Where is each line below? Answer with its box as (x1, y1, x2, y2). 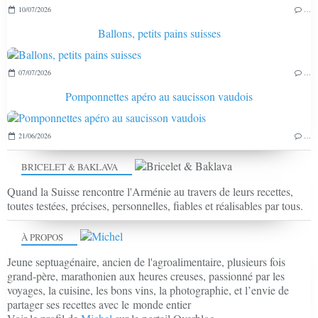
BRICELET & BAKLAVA (21, 160, 118, 174)
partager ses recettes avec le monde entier (7, 297, 191, 312)
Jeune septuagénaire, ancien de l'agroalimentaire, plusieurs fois (7, 254, 285, 270)
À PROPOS (21, 231, 63, 244)
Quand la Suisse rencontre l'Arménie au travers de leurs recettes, (7, 184, 293, 199)
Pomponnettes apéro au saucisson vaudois (65, 89, 253, 104)
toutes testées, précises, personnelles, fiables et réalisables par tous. (7, 198, 303, 214)
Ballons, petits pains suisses (97, 26, 221, 41)
